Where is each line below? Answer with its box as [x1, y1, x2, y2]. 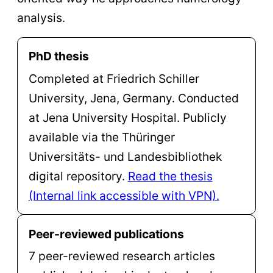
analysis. [17, 10, 65, 25]
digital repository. [28, 168, 128, 183]
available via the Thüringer [28, 129, 175, 144]
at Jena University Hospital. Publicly [28, 110, 227, 125]
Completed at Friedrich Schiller [28, 71, 199, 86]
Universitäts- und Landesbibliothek [28, 149, 222, 164]
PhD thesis [28, 49, 89, 64]
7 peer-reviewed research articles [28, 249, 215, 264]
